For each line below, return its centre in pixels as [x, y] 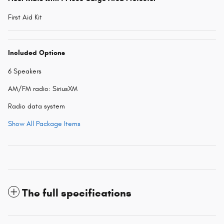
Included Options [36, 52]
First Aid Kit [25, 17]
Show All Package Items [44, 123]
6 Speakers [25, 71]
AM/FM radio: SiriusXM [43, 88]
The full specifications [77, 193]
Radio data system [36, 106]
